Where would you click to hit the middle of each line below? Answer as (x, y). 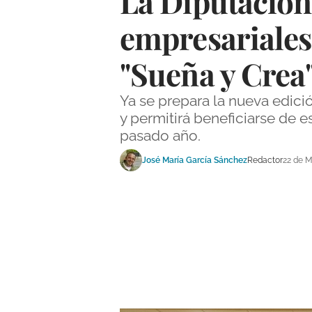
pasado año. (160, 135)
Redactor (265, 160)
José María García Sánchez (195, 160)
